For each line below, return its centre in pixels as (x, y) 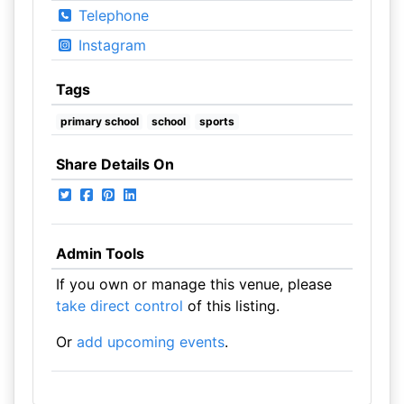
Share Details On (115, 164)
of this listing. (231, 306)
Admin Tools (100, 253)
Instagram (110, 45)
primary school (99, 121)
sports (216, 121)
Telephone (111, 15)
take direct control (119, 306)
